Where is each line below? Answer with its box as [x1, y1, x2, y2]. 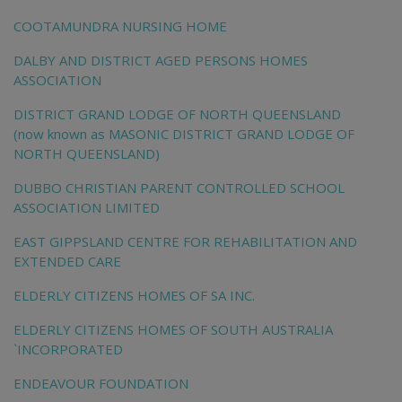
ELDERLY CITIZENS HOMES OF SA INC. [13, 286, 255, 305]
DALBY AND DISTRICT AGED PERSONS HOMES [13, 51, 308, 70]
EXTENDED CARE [13, 252, 121, 271]
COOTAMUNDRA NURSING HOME [13, 17, 227, 36]
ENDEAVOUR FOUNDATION [13, 374, 188, 393]
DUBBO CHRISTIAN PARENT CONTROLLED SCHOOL [13, 179, 345, 197]
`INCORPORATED [13, 340, 123, 359]
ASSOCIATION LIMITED [13, 198, 160, 217]
